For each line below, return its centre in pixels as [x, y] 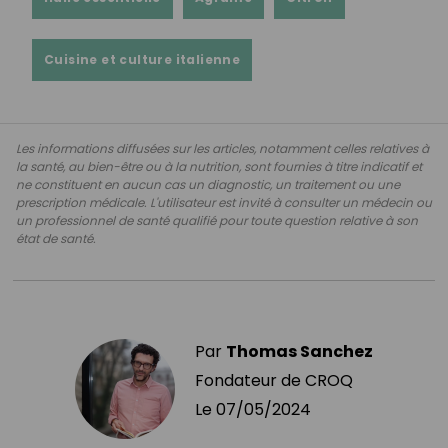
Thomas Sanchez [299, 351]
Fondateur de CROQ [274, 380]
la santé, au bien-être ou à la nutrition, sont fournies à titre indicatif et [219, 166]
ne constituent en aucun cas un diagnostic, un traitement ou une [208, 184]
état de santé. [56, 238]
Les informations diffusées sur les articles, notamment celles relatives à [222, 148]
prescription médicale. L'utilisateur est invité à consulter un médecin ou [224, 202]
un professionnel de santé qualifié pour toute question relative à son [217, 220]
